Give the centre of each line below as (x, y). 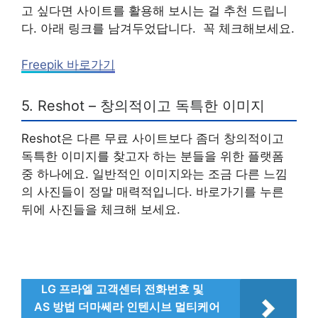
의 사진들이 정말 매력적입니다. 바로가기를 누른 (153, 192)
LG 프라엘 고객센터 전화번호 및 (122, 289)
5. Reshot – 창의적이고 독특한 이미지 (143, 106)
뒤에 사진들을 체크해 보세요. (101, 210)
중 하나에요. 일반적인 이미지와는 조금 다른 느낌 (154, 174)
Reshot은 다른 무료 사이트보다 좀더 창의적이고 (153, 139)
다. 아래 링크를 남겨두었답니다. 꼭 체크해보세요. (158, 29)
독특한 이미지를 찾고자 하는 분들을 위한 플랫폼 (153, 157)
